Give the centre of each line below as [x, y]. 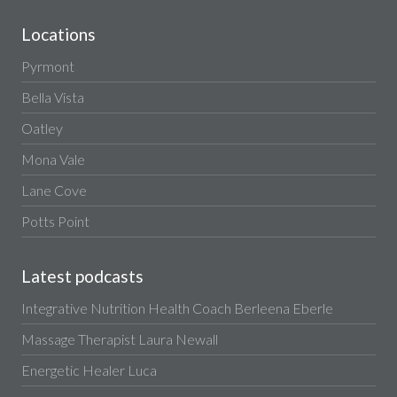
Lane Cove [54, 190]
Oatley [42, 128]
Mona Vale [53, 159]
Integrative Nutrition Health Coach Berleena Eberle [177, 308]
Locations [58, 34]
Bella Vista [52, 97]
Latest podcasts [82, 276]
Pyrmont [47, 66]
